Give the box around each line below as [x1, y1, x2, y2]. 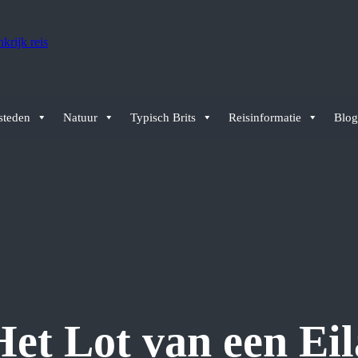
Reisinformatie [228, 110, 301, 124]
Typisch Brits [129, 110, 196, 124]
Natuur [62, 110, 97, 124]
